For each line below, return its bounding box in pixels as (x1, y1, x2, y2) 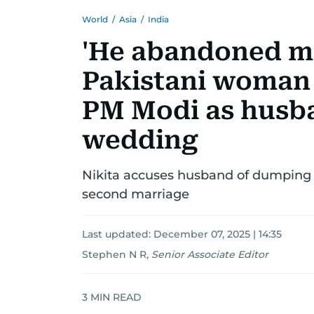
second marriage (82, 186, 189, 202)
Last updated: (82, 228, 153, 240)
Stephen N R (82, 248, 146, 261)
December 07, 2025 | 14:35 (153, 228, 282, 240)
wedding (82, 125, 198, 155)
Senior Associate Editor (151, 248, 268, 261)
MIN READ (88, 290, 142, 303)
